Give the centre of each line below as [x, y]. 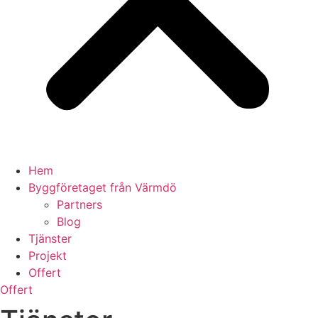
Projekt [48, 256]
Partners [79, 204]
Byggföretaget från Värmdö [103, 187]
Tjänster [50, 238]
